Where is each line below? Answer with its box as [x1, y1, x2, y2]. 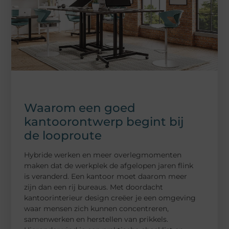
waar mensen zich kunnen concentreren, [24, 203, 169, 213]
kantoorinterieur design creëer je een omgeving [24, 193, 196, 202]
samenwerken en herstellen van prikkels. [24, 214, 169, 224]
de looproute [24, 128, 102, 143]
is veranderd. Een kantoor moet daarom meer [24, 171, 188, 181]
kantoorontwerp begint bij [24, 114, 185, 129]
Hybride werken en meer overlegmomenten [24, 150, 182, 159]
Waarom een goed [24, 100, 136, 115]
